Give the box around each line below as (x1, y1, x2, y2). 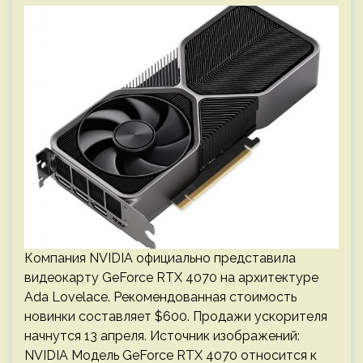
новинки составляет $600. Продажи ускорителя (24, 309, 327, 324)
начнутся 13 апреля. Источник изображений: (24, 328, 300, 344)
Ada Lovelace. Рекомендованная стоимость (24, 289, 297, 305)
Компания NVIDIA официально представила (24, 250, 296, 266)
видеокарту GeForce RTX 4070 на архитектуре (24, 270, 318, 285)
